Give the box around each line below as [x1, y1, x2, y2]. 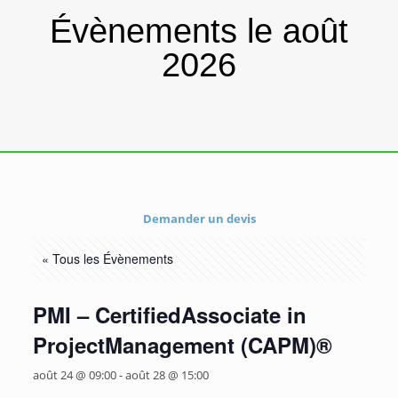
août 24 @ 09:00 [32, 367, 116, 383]
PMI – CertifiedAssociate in [32, 299, 306, 330]
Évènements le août [50, 12, 348, 50]
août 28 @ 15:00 [124, 367, 209, 383]
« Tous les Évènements [41, 250, 173, 267]
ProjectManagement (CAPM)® [32, 330, 332, 360]
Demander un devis [142, 211, 256, 227]
